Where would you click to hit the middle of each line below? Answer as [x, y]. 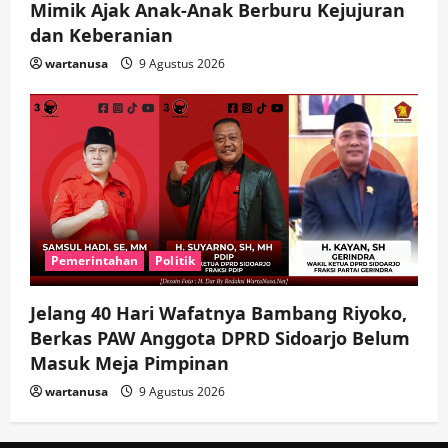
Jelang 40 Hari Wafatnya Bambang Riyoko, [218, 312]
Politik [175, 260]
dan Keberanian [101, 34]
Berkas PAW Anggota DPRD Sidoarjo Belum [220, 337]
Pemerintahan [95, 260]
